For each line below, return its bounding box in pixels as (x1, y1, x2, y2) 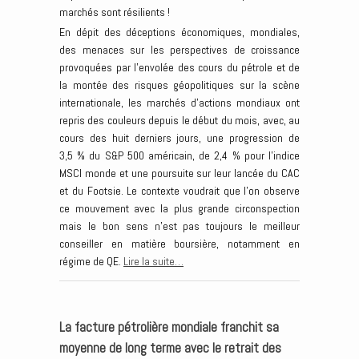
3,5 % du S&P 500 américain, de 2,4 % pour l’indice (59, 148, 300, 163)
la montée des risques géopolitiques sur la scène (59, 78, 300, 93)
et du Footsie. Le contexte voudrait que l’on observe (59, 184, 300, 199)
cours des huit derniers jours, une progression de (59, 131, 300, 146)
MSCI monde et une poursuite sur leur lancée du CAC (59, 166, 300, 181)
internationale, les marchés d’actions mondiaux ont (59, 95, 300, 111)
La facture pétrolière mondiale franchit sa (59, 318, 279, 336)
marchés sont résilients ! (59, 5, 170, 20)
